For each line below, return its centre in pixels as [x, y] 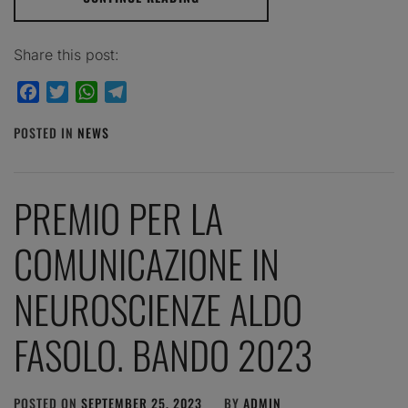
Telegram [158, 92]
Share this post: [66, 55]
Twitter [92, 92]
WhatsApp [133, 92]
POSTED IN [46, 133]
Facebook [72, 92]
